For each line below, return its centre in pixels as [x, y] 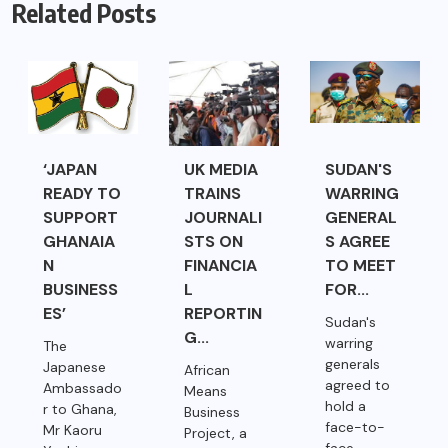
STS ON [214, 242]
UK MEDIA [221, 170]
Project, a [216, 433]
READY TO [81, 194]
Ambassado [82, 388]
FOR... [347, 290]
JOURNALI [223, 218]
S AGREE [358, 242]
